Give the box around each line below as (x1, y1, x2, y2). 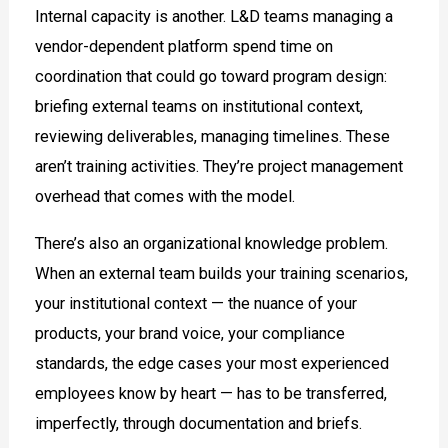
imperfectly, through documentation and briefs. (35, 413, 367, 433)
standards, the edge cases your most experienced (35, 353, 390, 373)
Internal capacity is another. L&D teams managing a (35, 7, 394, 27)
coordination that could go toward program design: (35, 67, 388, 87)
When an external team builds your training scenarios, (35, 263, 409, 283)
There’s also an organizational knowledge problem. (35, 233, 389, 253)
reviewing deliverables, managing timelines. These (35, 127, 391, 147)
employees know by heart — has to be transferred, (35, 383, 388, 403)
